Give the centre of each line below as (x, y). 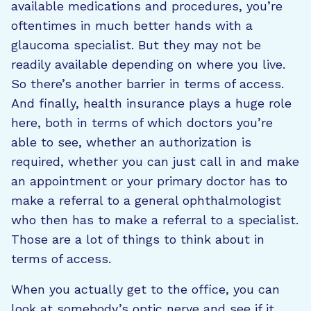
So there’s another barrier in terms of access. (148, 84)
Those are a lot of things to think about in (138, 239)
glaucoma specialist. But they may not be (136, 45)
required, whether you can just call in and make (155, 161)
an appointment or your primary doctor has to (149, 181)
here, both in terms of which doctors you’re (142, 123)
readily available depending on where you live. (148, 64)
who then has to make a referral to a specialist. (155, 220)
